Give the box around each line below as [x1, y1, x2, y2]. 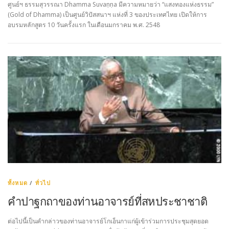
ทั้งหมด [8, 179, 28, 187]
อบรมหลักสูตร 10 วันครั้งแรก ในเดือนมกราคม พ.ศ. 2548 [8, 20, 160, 29]
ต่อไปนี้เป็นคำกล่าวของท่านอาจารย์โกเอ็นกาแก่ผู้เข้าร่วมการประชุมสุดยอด [8, 217, 209, 226]
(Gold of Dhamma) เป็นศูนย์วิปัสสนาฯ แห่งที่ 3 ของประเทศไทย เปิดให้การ [8, 10, 207, 19]
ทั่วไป [35, 179, 51, 187]
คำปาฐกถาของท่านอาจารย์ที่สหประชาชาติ [8, 193, 207, 209]
